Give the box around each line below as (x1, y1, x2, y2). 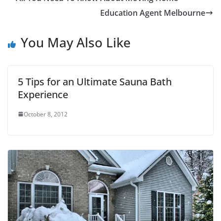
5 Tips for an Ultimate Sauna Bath (18, 74, 172, 88)
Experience (18, 87, 68, 101)
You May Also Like (21, 33, 131, 51)
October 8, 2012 (24, 110, 68, 118)
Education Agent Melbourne (100, 7, 205, 18)
